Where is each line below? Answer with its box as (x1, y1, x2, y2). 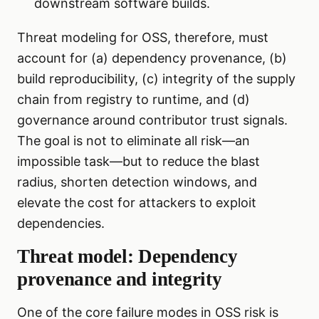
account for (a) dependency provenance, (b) (17, 51, 287, 66)
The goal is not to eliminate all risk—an (17, 133, 250, 149)
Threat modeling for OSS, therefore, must (17, 30, 268, 46)
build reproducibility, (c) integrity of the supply (17, 71, 296, 87)
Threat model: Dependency (17, 246, 238, 268)
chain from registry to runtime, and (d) (17, 92, 250, 108)
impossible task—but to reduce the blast (17, 154, 260, 169)
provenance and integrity (17, 268, 222, 291)
